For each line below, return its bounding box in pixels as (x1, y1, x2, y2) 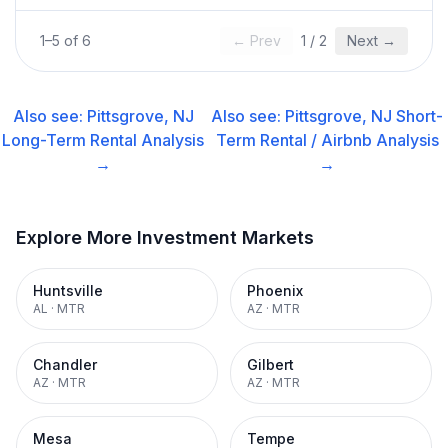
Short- (396, 106, 444, 126)
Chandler (33, 356, 97, 373)
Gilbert (247, 356, 294, 373)
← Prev (232, 32, 281, 49)
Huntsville (33, 282, 103, 299)
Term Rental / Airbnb (215, 130, 372, 150)
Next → (347, 32, 396, 49)
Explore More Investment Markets (16, 227, 314, 248)
